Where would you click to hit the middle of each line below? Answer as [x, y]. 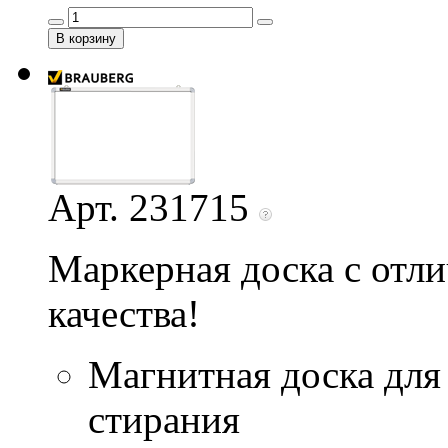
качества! [124, 313]
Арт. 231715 [153, 207]
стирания [164, 419]
